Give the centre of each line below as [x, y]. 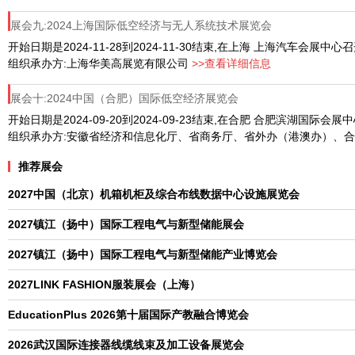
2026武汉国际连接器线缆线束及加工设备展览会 [126, 345]
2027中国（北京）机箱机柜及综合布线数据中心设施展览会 [154, 194]
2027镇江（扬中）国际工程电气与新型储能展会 [126, 224]
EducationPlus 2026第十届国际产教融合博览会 [128, 315]
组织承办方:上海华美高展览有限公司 [100, 63]
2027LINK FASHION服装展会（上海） [104, 284]
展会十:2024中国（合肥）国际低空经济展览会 [124, 98]
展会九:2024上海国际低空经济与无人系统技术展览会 [141, 25]
